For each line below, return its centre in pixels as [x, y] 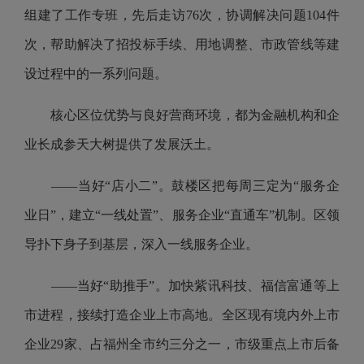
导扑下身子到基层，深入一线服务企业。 [143, 244]
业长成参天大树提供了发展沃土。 [123, 144]
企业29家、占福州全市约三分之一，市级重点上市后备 [182, 344]
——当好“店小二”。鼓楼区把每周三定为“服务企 [182, 186]
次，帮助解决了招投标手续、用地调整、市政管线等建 [182, 44]
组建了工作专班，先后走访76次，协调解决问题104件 [182, 15]
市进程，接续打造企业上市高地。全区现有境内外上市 [182, 315]
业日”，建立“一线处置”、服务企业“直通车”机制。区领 [182, 215]
